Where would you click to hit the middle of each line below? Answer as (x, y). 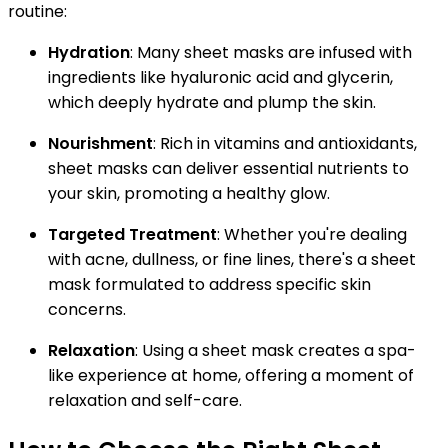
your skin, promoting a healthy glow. (189, 194)
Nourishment (100, 144)
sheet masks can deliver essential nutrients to (228, 169)
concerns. (87, 310)
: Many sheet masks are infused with (271, 53)
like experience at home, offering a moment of (231, 376)
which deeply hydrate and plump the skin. (212, 103)
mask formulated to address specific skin (209, 285)
